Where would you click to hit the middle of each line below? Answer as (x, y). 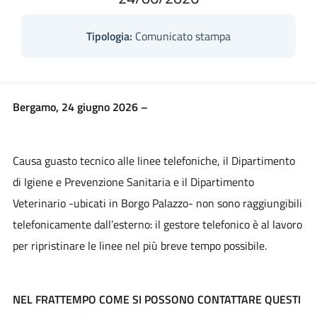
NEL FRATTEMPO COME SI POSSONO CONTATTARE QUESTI (156, 299)
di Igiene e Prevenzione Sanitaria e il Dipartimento (133, 181)
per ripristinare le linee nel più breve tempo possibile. (139, 245)
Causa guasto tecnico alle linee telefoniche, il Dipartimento (154, 160)
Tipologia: (109, 36)
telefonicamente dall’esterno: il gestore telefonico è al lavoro (157, 224)
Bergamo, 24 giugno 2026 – (81, 106)
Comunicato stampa (181, 36)
